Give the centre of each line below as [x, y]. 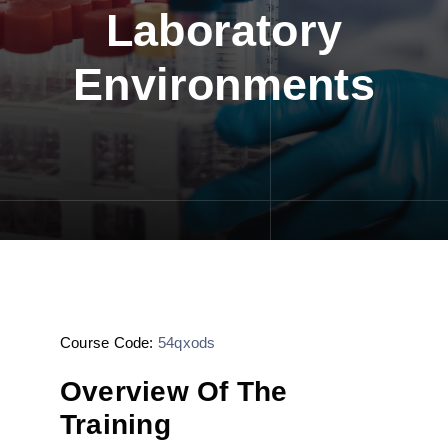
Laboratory [224, 30]
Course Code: [108, 342]
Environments [224, 84]
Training [115, 424]
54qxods [186, 342]
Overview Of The [173, 391]
